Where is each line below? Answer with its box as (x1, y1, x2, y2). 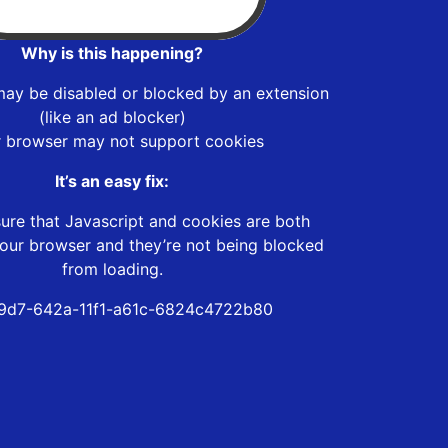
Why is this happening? (21, 42, 203, 63)
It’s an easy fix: (55, 170, 169, 191)
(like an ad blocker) (38, 106, 186, 127)
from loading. (61, 258, 163, 279)
